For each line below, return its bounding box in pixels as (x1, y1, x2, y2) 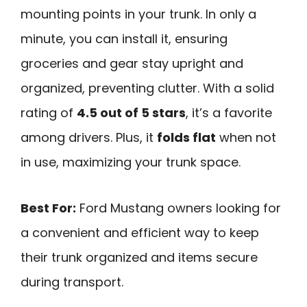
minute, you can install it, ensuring (21, 30, 228, 48)
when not (216, 129, 276, 147)
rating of (21, 104, 77, 122)
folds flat (157, 129, 216, 147)
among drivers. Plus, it (21, 129, 157, 147)
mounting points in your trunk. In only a (21, 5, 256, 23)
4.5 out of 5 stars (77, 104, 186, 122)
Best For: (21, 199, 76, 217)
